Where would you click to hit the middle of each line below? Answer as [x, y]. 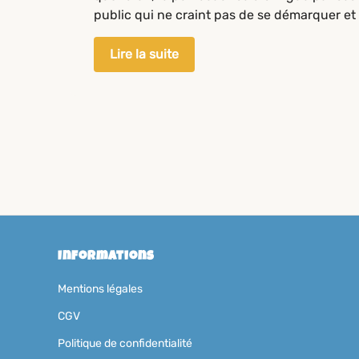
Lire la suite [144, 54]
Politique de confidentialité [125, 344]
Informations [106, 258]
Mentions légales [100, 289]
